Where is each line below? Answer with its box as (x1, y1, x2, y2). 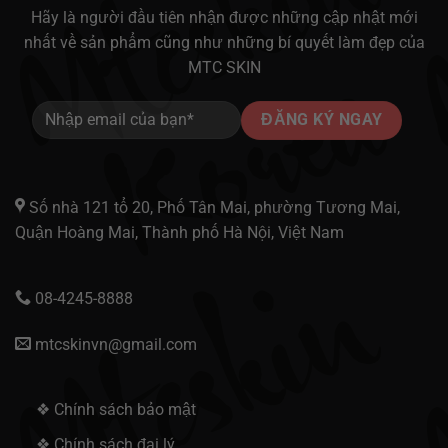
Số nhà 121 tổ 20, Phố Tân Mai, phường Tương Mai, (24, 198, 400, 218)
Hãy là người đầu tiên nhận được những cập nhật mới (30, 7, 418, 27)
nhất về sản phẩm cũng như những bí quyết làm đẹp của (23, 32, 425, 52)
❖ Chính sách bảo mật (35, 400, 196, 419)
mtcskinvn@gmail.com (30, 334, 197, 354)
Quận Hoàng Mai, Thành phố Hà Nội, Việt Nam (14, 223, 344, 243)
